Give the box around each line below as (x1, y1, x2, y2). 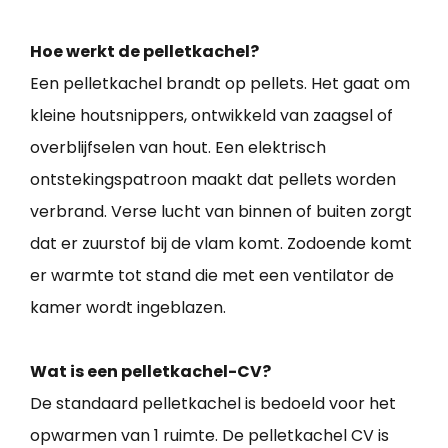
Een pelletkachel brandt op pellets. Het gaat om (30, 72, 410, 96)
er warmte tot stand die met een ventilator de (30, 264, 394, 288)
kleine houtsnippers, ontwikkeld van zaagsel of (30, 104, 393, 128)
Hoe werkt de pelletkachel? (30, 40, 259, 64)
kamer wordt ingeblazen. (30, 296, 226, 320)
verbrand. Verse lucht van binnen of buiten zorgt (30, 200, 412, 224)
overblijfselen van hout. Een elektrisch (30, 136, 326, 160)
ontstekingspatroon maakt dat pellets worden (30, 168, 396, 192)
